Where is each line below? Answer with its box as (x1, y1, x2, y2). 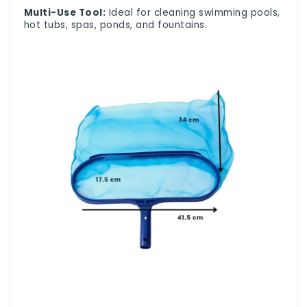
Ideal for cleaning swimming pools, (106, 5, 280, 19)
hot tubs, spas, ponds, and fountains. (23, 18, 207, 32)
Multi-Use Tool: (23, 5, 106, 19)
